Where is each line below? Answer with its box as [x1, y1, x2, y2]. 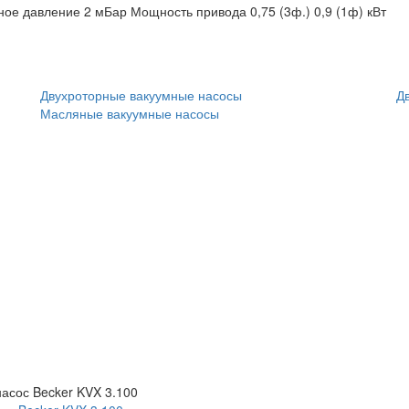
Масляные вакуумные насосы [40, 104, 219, 123]
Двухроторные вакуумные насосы [40, 86, 242, 105]
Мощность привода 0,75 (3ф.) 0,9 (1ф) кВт [131, 2, 386, 21]
